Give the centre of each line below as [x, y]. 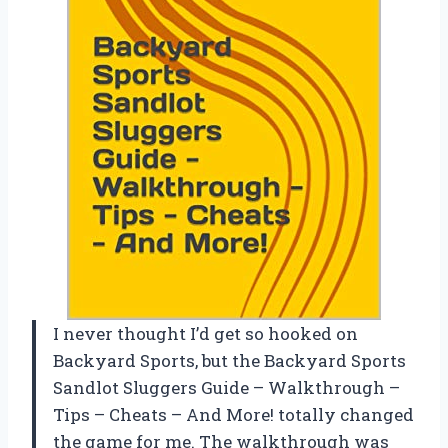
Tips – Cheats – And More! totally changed [233, 415]
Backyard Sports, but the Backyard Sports [229, 361]
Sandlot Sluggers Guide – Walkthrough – [226, 388]
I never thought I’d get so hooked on [205, 334]
